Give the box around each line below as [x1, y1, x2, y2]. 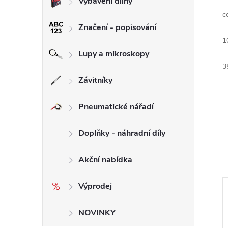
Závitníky [78, 75, 112, 86]
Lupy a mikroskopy [78, 48, 149, 60]
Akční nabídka [78, 154, 132, 165]
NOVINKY [78, 207, 116, 218]
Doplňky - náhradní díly [78, 128, 165, 139]
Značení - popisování [78, 22, 156, 33]
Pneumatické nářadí [78, 101, 154, 112]
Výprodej [78, 181, 112, 192]
